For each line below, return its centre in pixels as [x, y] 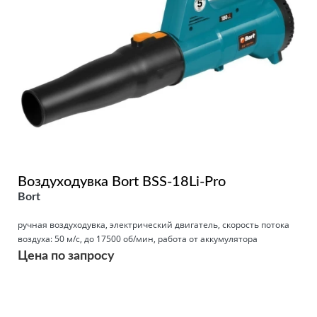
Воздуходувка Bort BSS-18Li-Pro [122, 181]
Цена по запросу [66, 256]
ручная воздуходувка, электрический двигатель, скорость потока [154, 224]
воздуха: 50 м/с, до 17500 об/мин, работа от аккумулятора [138, 238]
